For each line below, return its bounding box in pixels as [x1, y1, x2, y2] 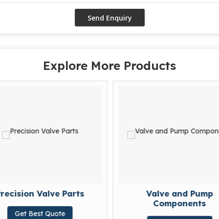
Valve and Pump [146, 188, 213, 198]
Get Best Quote [14, 209, 65, 218]
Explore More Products [43, 58, 176, 73]
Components [153, 197, 206, 208]
